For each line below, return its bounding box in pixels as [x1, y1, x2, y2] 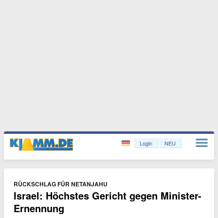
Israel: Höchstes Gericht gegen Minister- [14, 188, 201, 202]
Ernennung [14, 201, 64, 215]
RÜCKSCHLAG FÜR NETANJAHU [14, 180, 108, 188]
